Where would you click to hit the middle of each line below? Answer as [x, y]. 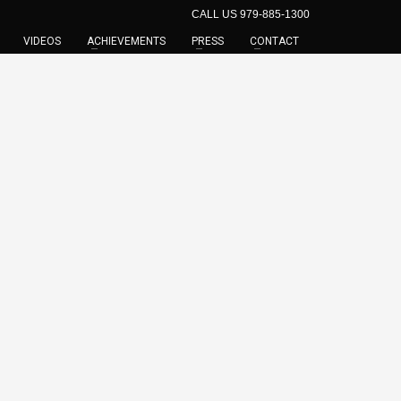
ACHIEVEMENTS [126, 41]
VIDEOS [42, 41]
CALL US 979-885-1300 [251, 14]
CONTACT [274, 41]
